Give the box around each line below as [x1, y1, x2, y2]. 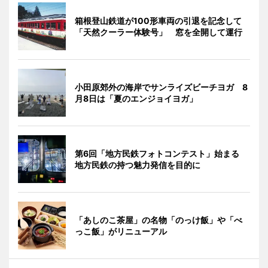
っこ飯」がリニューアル [75, 226, 167, 236]
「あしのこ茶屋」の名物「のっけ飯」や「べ [75, 214, 242, 225]
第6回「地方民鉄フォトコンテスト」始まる [75, 148, 248, 159]
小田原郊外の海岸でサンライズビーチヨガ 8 [75, 81, 248, 92]
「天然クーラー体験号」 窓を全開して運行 [75, 26, 242, 37]
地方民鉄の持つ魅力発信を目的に [75, 159, 200, 170]
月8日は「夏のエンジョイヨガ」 [75, 93, 197, 103]
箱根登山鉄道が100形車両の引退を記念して [75, 15, 242, 26]
